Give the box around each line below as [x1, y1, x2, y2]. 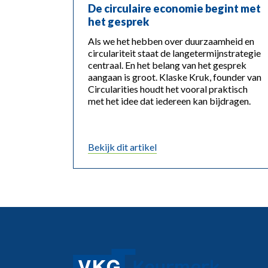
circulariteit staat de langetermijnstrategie [88, 47, 261, 59]
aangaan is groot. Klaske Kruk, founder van [88, 71, 261, 83]
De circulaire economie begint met [88, 2, 261, 16]
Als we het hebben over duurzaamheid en [88, 35, 254, 47]
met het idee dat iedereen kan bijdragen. [88, 95, 251, 107]
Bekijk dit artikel [88, 141, 157, 153]
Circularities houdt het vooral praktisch [88, 83, 248, 95]
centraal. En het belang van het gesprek [88, 59, 246, 71]
